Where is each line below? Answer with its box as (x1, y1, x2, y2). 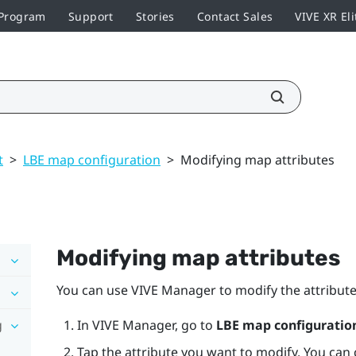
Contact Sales (196, 8, 273, 24)
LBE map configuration (23, 150, 161, 168)
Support (68, 8, 114, 24)
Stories (135, 8, 175, 24)
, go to (174, 315, 216, 334)
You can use (56, 281, 131, 299)
